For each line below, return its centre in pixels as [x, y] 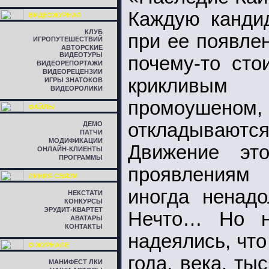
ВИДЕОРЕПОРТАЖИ [70, 63]
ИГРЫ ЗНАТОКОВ [74, 80]
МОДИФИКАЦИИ [76, 141]
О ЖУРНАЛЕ [48, 245]
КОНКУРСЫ [83, 201]
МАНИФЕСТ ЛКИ [76, 262]
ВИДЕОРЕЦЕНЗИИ [73, 71]
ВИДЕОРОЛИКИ [77, 88]
